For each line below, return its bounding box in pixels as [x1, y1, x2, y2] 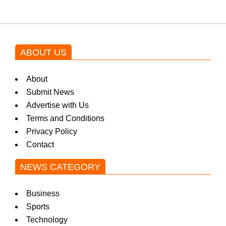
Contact [26, 140, 54, 149]
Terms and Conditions [26, 114, 104, 123]
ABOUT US [20, 47, 67, 58]
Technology [26, 215, 68, 224]
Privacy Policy [26, 127, 77, 136]
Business [26, 189, 60, 198]
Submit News [26, 87, 74, 96]
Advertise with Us [26, 100, 89, 109]
